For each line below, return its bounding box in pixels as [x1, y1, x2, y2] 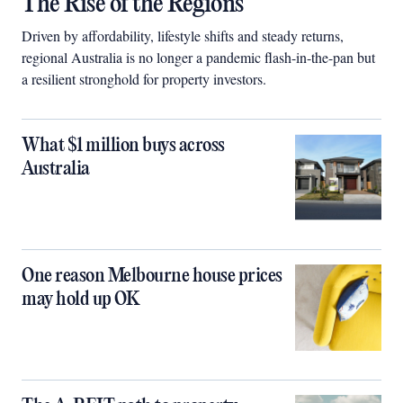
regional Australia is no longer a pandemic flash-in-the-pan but [22, 47, 375, 67]
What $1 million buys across [22, 134, 225, 157]
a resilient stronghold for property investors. [22, 68, 266, 88]
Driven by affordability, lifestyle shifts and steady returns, [22, 25, 344, 45]
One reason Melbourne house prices [22, 264, 282, 287]
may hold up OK [22, 288, 139, 310]
